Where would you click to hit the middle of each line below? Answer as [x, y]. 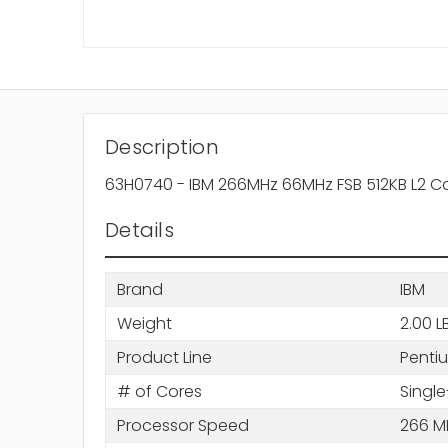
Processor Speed [182, 425]
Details [139, 230]
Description [162, 147]
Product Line [164, 357]
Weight [144, 323]
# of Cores [159, 391]
